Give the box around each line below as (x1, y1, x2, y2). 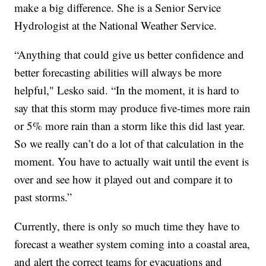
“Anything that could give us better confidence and (14, 46, 245, 62)
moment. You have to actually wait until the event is (14, 153, 249, 169)
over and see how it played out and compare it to (14, 171, 233, 186)
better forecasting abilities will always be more (14, 64, 222, 80)
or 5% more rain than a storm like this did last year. (14, 118, 246, 133)
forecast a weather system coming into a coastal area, (14, 236, 251, 251)
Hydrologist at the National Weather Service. (14, 17, 221, 33)
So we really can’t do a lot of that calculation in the (14, 135, 244, 151)
